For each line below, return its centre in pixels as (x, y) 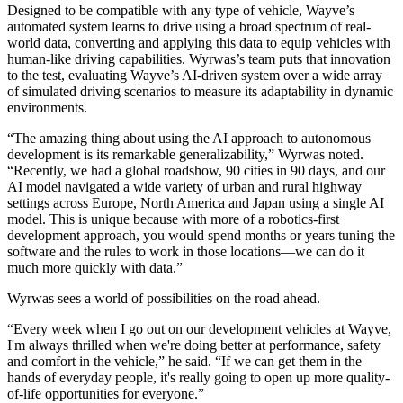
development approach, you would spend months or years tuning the (201, 236)
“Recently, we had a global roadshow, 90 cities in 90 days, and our (196, 171)
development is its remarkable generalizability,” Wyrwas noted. (185, 155)
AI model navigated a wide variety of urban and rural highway (184, 187)
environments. (49, 108)
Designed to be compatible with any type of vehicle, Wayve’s (181, 11)
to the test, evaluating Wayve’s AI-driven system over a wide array (195, 76)
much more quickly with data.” (95, 268)
